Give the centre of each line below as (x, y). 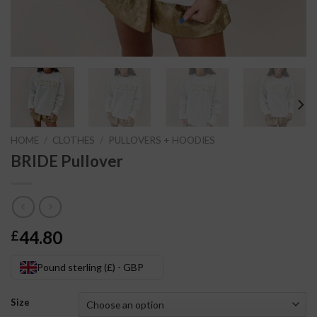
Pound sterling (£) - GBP (90, 267)
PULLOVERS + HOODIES (162, 140)
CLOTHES (74, 140)
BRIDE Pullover (67, 161)
